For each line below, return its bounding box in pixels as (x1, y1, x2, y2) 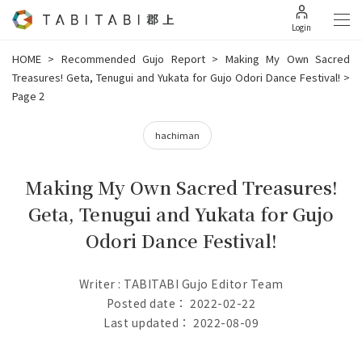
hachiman (154, 128, 200, 141)
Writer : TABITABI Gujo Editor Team (78, 276, 284, 292)
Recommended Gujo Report (61, 51, 205, 66)
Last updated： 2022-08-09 (103, 314, 259, 330)
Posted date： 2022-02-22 (106, 295, 256, 311)
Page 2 (12, 88, 44, 103)
